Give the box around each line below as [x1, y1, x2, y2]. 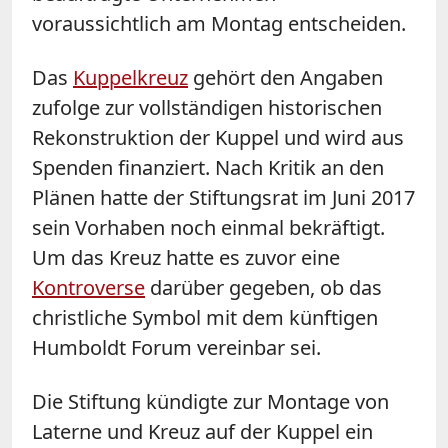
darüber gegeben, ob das [145, 273, 382, 301]
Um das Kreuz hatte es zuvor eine [32, 243, 340, 271]
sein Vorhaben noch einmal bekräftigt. [32, 213, 385, 241]
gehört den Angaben [188, 63, 383, 91]
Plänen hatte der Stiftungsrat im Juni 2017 [32, 183, 415, 211]
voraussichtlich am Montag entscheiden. [32, 9, 406, 37]
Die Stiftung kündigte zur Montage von [32, 387, 389, 415]
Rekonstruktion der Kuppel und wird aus [32, 123, 404, 151]
